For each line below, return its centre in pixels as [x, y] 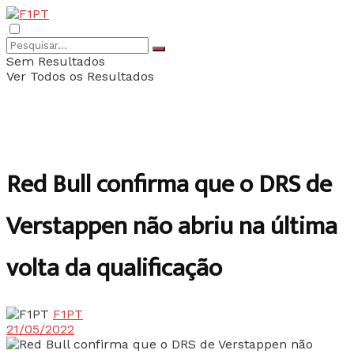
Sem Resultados [56, 61]
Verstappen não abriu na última [172, 227]
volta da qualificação [114, 269]
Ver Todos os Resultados [80, 76]
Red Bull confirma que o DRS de [169, 185]
